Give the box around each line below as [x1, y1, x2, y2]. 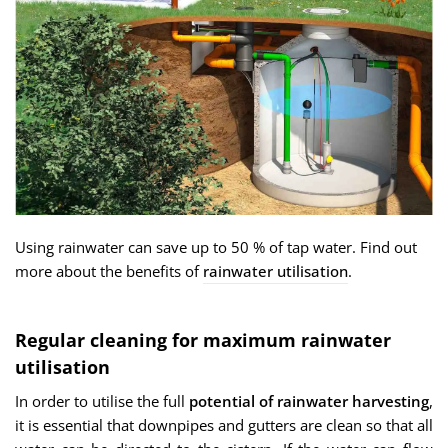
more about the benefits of [15, 261, 203, 282]
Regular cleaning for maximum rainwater [15, 328, 391, 353]
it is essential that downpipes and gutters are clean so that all [15, 415, 433, 436]
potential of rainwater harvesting [189, 391, 429, 412]
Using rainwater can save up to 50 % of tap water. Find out [15, 237, 417, 258]
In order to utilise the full [15, 391, 189, 412]
